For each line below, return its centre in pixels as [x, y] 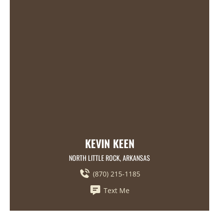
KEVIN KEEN [109, 143]
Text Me [117, 190]
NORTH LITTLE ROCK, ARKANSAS [109, 158]
